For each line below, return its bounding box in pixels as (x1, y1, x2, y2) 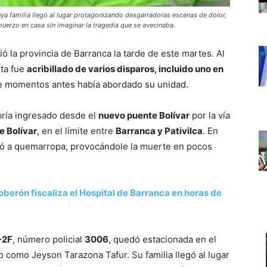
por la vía (190, 109, 230, 121)
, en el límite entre (37, 125, 116, 136)
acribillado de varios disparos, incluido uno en (27, 63, 223, 74)
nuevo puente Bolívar (98, 109, 190, 121)
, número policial (13, 233, 85, 245)
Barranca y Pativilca (116, 125, 203, 136)
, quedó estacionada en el (108, 233, 216, 245)
